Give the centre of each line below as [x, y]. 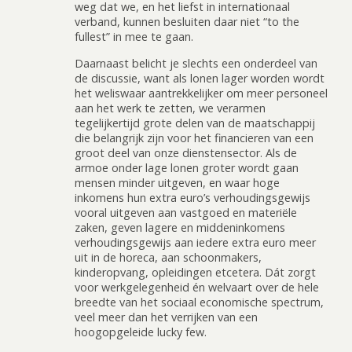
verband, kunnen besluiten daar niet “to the [187, 22]
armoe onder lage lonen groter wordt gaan [187, 167]
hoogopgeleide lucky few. [141, 332]
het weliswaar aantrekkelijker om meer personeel [201, 93]
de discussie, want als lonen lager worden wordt [200, 78]
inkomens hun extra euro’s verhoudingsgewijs [192, 197]
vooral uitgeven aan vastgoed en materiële [186, 212]
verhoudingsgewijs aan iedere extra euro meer [195, 242]
